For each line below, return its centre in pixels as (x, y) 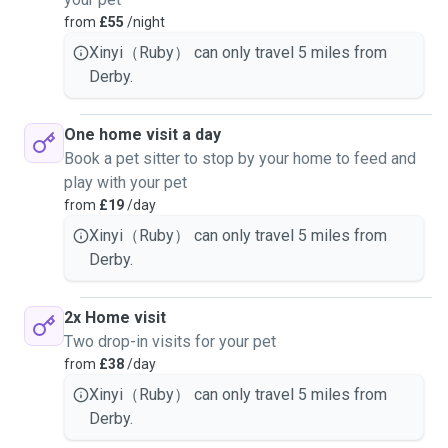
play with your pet (125, 182)
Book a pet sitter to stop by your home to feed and (240, 158)
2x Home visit (115, 317)
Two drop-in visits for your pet (170, 341)
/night (144, 22)
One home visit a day (142, 134)
